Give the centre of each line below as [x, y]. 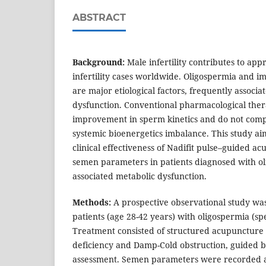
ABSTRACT [99, 18]
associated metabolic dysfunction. [140, 176]
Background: [99, 62]
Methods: [92, 202]
